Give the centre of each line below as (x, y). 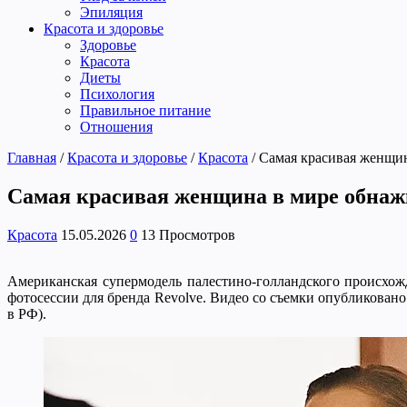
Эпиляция (111, 12)
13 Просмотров (188, 234)
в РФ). (27, 313)
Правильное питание (145, 110)
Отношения (116, 126)
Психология (117, 94)
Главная (32, 157)
